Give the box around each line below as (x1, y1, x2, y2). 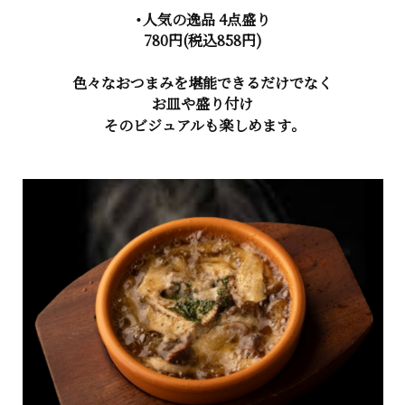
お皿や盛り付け (152, 93, 253, 115)
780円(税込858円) (143, 30, 262, 52)
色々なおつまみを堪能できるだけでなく (72, 72, 333, 94)
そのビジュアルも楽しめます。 (103, 115, 302, 137)
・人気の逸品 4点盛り (135, 9, 270, 31)
